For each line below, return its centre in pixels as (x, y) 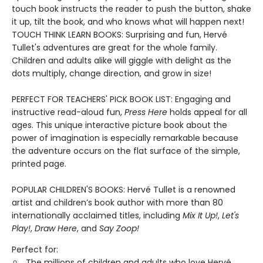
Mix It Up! (200, 215)
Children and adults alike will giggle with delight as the (122, 60)
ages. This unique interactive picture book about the (119, 125)
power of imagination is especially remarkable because (125, 138)
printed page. (39, 164)
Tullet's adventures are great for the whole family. (114, 48)
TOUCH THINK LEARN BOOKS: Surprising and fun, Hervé (119, 35)
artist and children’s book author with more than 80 (117, 203)
